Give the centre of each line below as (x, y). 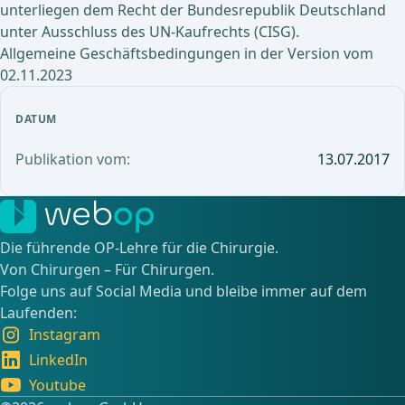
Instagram (65, 334)
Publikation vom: (73, 159)
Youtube (57, 385)
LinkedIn (58, 360)
